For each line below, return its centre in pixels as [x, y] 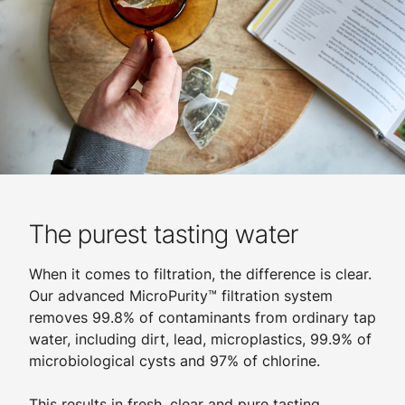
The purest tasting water [164, 234]
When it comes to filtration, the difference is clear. [200, 274]
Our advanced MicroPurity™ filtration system [181, 296]
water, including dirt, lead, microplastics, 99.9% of [200, 339]
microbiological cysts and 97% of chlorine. [174, 361]
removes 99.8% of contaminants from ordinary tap [202, 317]
